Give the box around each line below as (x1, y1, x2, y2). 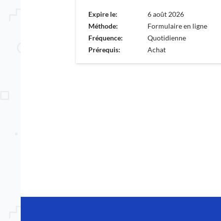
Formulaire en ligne (147, 21, 207, 30)
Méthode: (88, 21, 118, 30)
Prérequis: (88, 45, 120, 54)
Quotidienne (147, 33, 186, 42)
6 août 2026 (147, 9, 184, 18)
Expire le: (88, 9, 117, 18)
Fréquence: (88, 33, 123, 42)
